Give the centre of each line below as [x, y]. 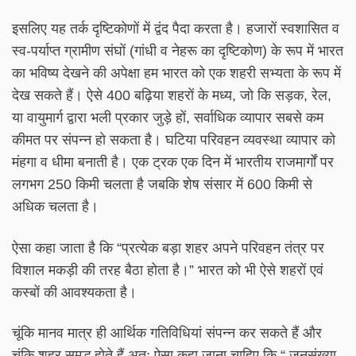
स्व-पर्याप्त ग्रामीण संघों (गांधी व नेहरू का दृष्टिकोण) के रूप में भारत [178, 50]
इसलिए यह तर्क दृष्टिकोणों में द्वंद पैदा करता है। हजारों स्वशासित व [176, 28]
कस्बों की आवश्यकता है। [74, 292]
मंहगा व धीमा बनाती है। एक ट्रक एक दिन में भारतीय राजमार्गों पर [173, 162]
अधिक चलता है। [55, 206]
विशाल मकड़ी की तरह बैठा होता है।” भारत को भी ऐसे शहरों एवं [168, 270]
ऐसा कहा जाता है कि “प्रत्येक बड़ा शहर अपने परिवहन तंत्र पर [168, 248]
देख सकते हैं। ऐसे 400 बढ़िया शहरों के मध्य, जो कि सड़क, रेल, [172, 95]
